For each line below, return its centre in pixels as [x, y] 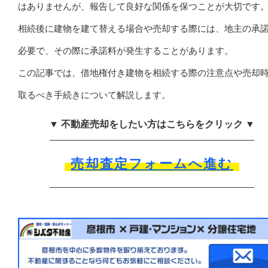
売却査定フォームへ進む [152, 164]
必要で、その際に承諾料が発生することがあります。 [126, 51]
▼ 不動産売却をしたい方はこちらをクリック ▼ [152, 124]
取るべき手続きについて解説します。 [94, 95]
